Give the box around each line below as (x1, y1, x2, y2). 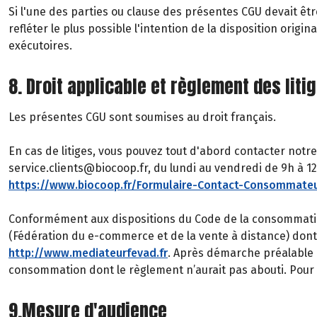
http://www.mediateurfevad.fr (8, 246, 168, 260)
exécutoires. (8, 39, 72, 52)
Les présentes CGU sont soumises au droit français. (8, 110, 276, 124)
